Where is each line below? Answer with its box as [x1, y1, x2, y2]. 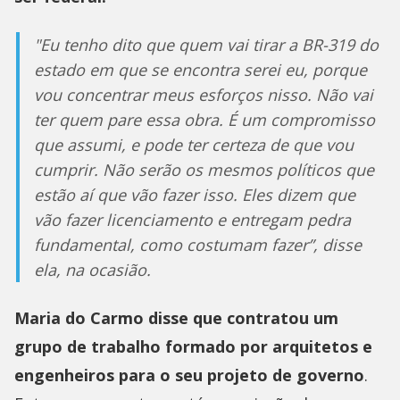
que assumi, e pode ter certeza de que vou [34, 133, 354, 155]
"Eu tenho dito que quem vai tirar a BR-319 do [34, 33, 379, 55]
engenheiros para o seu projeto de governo [14, 363, 364, 386]
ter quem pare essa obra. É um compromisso [34, 108, 375, 130]
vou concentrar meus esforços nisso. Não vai [34, 83, 373, 105]
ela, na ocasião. [34, 258, 151, 280]
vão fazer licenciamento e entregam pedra [34, 208, 351, 230]
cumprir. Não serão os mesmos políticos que [34, 158, 374, 180]
